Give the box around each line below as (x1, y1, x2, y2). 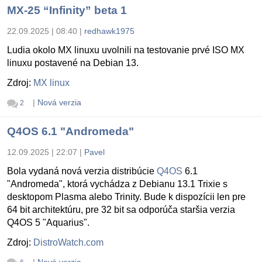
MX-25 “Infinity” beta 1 (7, 4, 127, 17)
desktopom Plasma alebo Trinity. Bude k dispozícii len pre (7, 191, 246, 202)
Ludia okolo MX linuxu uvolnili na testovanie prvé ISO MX (7, 45, 244, 56)
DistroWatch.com (33, 237, 104, 247)
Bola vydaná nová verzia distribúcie (7, 166, 157, 176)
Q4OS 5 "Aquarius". (7, 217, 89, 227)
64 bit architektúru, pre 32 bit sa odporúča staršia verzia (7, 204, 235, 215)
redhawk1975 (84, 26, 135, 36)
